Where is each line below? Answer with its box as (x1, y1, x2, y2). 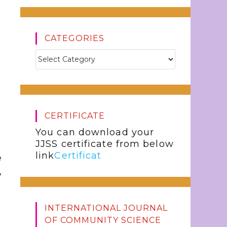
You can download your (35, 127, 155, 138)
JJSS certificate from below (35, 138, 174, 149)
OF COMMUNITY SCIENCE (45, 215, 161, 225)
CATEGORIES (45, 33, 104, 43)
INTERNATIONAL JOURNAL (45, 203, 168, 213)
